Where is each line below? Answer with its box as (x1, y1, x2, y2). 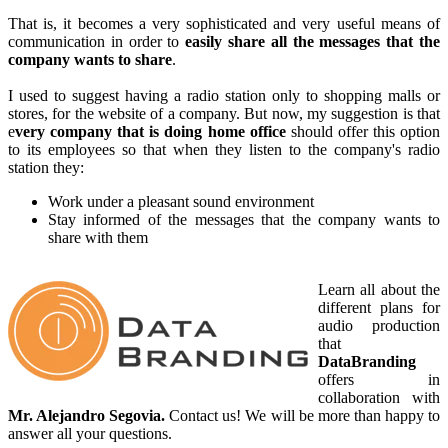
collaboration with (318, 389, 440, 407)
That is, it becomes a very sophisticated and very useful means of (8, 15, 440, 33)
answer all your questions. (8, 425, 172, 443)
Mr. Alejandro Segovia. (8, 407, 166, 425)
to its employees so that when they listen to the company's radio (8, 141, 440, 159)
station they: (8, 159, 84, 177)
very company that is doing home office (15, 123, 291, 141)
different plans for (318, 299, 440, 317)
